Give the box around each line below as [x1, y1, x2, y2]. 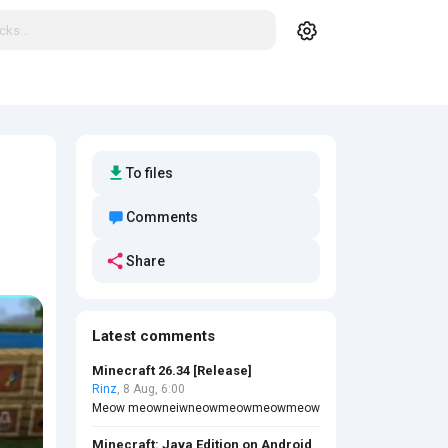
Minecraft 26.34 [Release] [92, 363, 252, 378]
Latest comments [92, 327, 215, 345]
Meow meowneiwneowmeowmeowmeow [92, 401, 320, 415]
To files [126, 165, 173, 181]
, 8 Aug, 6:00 [117, 382, 185, 396]
